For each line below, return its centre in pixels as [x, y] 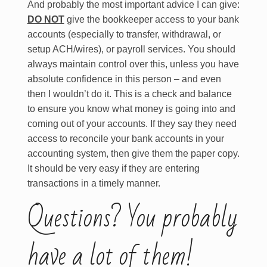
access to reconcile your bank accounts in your [125, 139]
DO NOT [46, 19]
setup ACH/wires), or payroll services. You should [131, 49]
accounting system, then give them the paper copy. [133, 153]
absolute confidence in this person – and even [124, 79]
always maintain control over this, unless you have [133, 64]
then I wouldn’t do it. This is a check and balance [129, 94]
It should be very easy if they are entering [113, 168]
